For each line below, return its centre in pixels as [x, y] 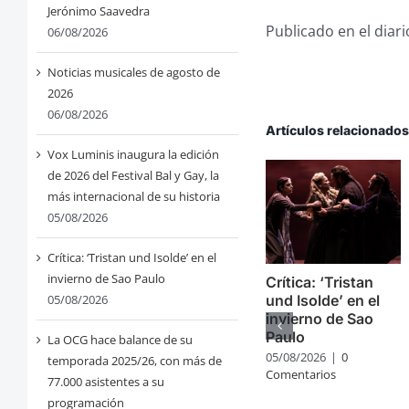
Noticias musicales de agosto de [133, 73]
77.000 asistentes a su [105, 382]
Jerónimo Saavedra [98, 11]
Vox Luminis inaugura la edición [133, 155]
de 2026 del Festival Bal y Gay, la [133, 176]
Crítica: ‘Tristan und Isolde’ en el [131, 258]
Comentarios [301, 374]
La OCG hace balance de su [120, 340]
